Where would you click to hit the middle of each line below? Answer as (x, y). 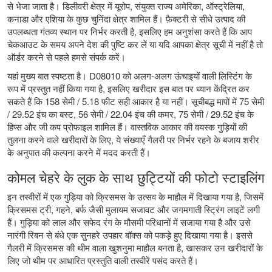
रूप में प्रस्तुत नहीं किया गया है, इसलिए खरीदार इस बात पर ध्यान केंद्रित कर (128, 88)
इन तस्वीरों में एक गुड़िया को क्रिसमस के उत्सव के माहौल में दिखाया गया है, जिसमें (135, 196)
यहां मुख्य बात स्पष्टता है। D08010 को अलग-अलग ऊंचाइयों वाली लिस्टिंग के (130, 75)
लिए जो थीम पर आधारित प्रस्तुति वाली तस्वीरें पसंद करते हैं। (103, 260)
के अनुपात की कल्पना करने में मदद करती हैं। (79, 152)
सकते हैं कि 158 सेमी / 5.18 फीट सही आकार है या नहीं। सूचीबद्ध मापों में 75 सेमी (136, 101)
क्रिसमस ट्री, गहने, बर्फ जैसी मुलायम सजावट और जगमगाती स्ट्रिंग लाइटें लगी (134, 209)
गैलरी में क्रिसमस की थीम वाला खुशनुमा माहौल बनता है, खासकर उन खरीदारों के (135, 247)
